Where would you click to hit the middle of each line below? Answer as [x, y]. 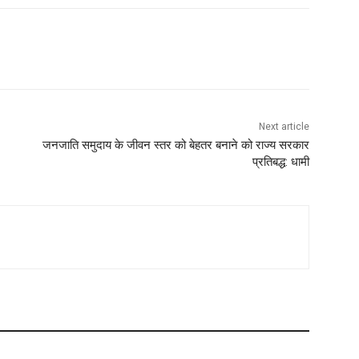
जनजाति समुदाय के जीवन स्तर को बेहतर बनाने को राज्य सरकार [175, 145]
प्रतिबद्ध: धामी [280, 162]
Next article [284, 127]
